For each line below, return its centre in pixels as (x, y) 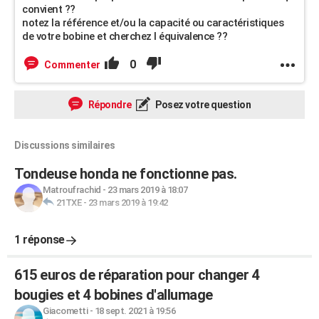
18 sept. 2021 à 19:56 (135, 311)
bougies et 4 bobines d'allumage (114, 295)
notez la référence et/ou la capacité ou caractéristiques (153, 23)
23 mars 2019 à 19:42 (128, 203)
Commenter (72, 65)
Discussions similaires (64, 145)
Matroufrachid (72, 190)
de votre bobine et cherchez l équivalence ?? (125, 36)
